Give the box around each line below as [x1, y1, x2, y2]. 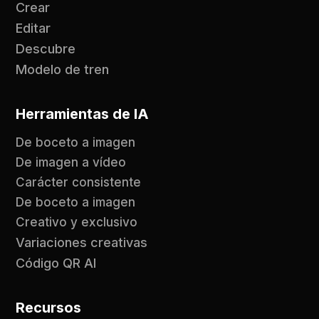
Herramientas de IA [16, 105, 150, 123]
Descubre [16, 41, 76, 57]
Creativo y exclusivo [16, 215, 138, 230]
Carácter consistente [16, 175, 142, 190]
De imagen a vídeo [16, 155, 127, 170]
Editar [16, 21, 51, 36]
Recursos [16, 299, 82, 317]
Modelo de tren [16, 62, 110, 78]
